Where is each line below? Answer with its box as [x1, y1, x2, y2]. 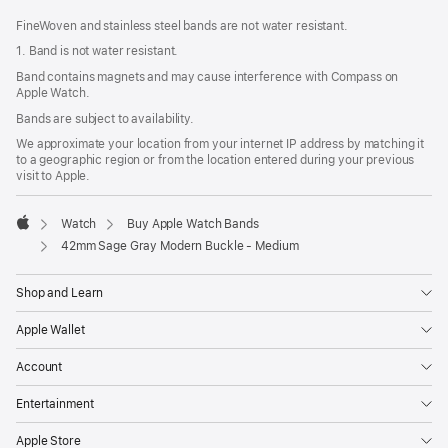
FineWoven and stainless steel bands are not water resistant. [16, 18, 348, 33]
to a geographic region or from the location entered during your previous [16, 153, 415, 168]
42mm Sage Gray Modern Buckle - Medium [60, 239, 299, 254]
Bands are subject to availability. [16, 111, 194, 126]
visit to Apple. [16, 169, 91, 184]
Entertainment [16, 397, 94, 412]
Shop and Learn [16, 286, 104, 301]
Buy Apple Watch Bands [127, 217, 259, 232]
